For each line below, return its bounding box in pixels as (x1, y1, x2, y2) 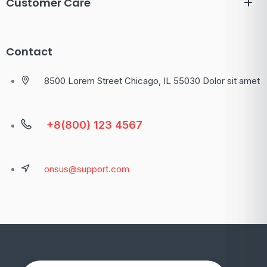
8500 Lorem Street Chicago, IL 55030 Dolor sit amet (44, 74, 260, 86)
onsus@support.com (44, 163, 129, 175)
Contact (6, 44, 52, 59)
